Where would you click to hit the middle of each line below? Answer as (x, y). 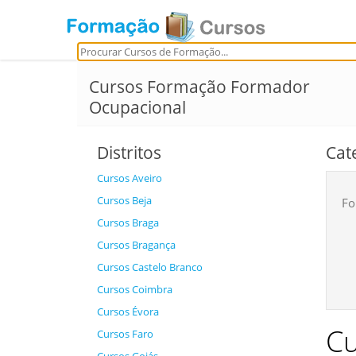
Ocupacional (137, 107)
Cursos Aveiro (130, 178)
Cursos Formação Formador (199, 87)
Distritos (129, 153)
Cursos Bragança (136, 245)
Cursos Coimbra (135, 289)
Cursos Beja (124, 200)
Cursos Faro (125, 334)
